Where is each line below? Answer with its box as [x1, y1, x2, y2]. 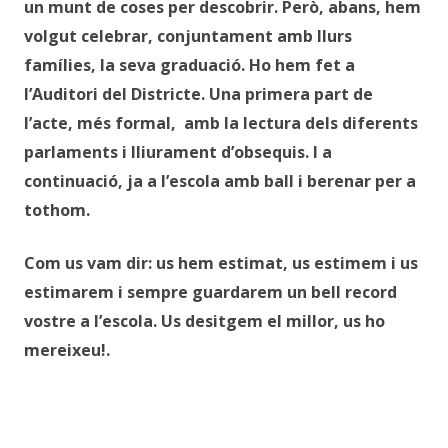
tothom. [24, 199, 90, 221]
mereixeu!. [24, 339, 110, 361]
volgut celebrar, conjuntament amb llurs [24, 25, 352, 47]
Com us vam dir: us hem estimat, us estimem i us [24, 252, 418, 274]
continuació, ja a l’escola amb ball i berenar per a [24, 170, 416, 192]
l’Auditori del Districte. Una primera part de [24, 83, 373, 105]
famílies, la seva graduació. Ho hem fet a [24, 54, 355, 76]
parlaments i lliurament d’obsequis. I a [24, 141, 332, 163]
